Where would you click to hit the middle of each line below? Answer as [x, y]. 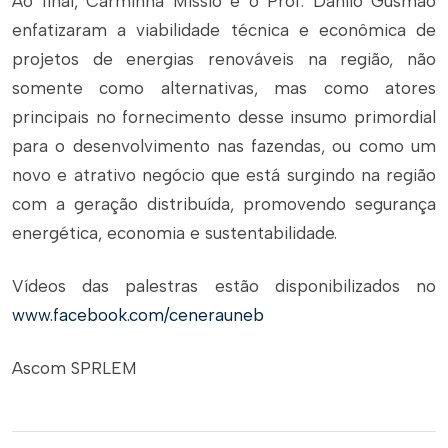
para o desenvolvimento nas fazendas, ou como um [224, 146]
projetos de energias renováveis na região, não [224, 59]
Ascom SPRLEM [74, 368]
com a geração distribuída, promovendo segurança [224, 204]
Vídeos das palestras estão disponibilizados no [224, 286]
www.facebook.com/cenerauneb [138, 315]
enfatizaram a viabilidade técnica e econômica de [224, 30]
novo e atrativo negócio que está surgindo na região [224, 175]
